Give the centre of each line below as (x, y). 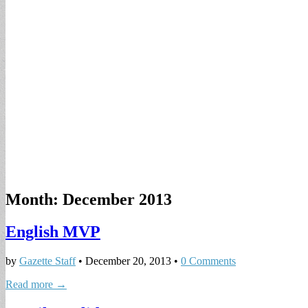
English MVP (53, 231)
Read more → (36, 284)
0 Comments (208, 261)
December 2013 (117, 199)
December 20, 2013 (128, 261)
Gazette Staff (47, 261)
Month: (34, 199)
